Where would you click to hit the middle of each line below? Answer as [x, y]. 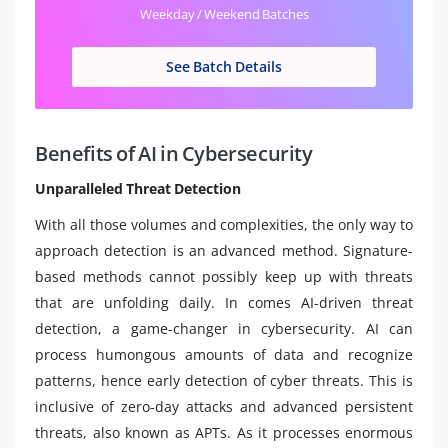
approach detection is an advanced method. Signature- [224, 250]
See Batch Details [224, 67]
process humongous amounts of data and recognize [224, 354]
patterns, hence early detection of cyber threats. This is [224, 380]
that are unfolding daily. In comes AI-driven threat [224, 302]
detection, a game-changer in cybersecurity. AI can [224, 328]
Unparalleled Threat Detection [138, 188]
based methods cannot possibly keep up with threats [224, 276]
